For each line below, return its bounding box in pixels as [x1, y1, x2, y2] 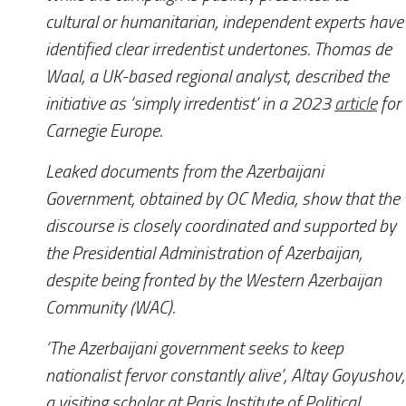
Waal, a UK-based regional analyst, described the [45, 66, 389, 88]
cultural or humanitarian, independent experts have [45, 12, 403, 34]
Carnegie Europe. [45, 121, 162, 142]
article [334, 93, 377, 115]
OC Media [226, 188, 295, 209]
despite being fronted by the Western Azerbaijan [45, 269, 382, 291]
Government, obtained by [45, 188, 226, 209]
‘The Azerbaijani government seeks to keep [45, 337, 343, 359]
